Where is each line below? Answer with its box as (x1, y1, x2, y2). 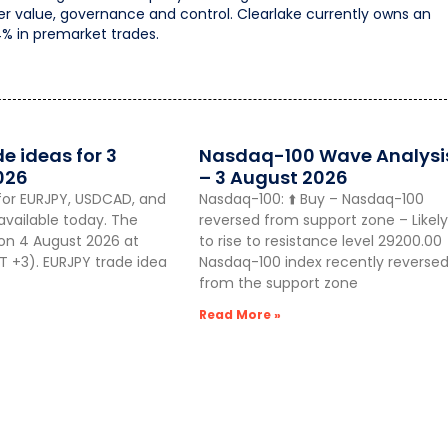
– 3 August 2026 (198, 165, 348, 191)
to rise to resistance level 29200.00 (198, 231, 442, 252)
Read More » (198, 306, 281, 324)
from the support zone (198, 273, 358, 294)
